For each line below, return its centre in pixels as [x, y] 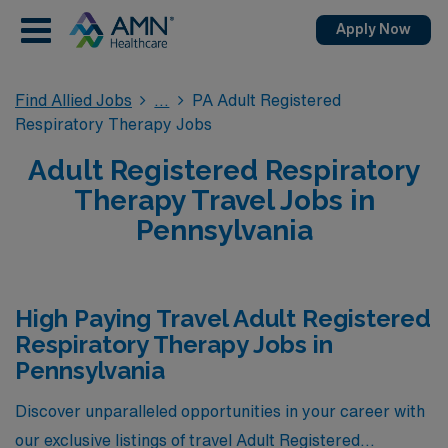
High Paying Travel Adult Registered [223, 318]
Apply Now [373, 29]
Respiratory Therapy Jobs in [174, 344]
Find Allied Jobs [73, 100]
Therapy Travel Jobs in [224, 200]
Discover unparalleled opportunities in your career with [220, 410]
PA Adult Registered [266, 100]
